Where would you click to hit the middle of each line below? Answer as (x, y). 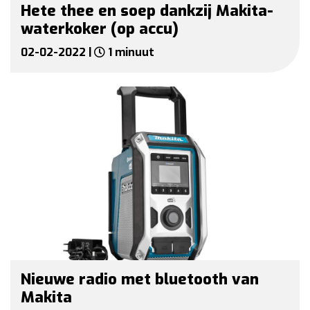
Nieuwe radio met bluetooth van (140, 280)
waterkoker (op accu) (100, 29)
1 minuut (130, 53)
